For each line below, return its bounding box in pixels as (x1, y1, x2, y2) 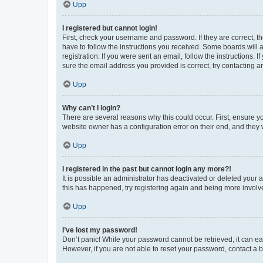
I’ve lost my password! (62, 225, 137, 234)
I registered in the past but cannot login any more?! (62, 164, 231, 173)
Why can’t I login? (62, 103, 120, 112)
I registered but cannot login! (62, 23, 157, 32)
